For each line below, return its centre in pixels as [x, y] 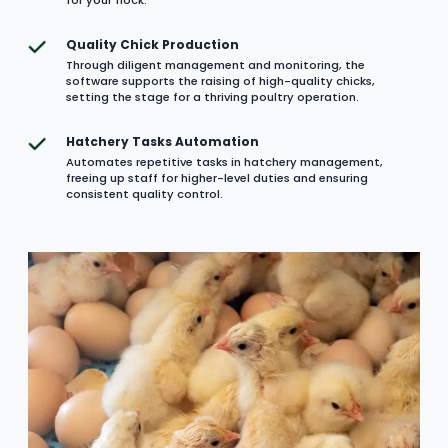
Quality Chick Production [153, 44]
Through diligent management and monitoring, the [216, 64]
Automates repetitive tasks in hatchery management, [225, 161]
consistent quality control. [145, 193]
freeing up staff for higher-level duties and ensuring [217, 177]
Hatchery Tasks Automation [163, 141]
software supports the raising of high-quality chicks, [221, 80]
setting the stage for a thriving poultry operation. [213, 96]
